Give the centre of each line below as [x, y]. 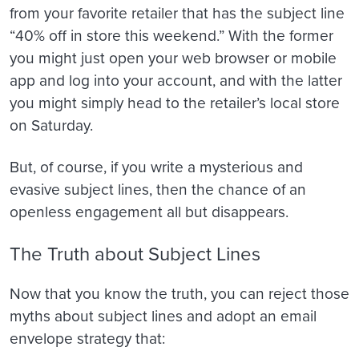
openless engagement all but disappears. [149, 211]
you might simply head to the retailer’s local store [175, 102]
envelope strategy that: [87, 338]
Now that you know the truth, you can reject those [179, 293]
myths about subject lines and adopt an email [163, 316]
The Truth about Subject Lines [135, 253]
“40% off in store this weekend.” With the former [171, 34]
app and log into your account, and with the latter [176, 79]
